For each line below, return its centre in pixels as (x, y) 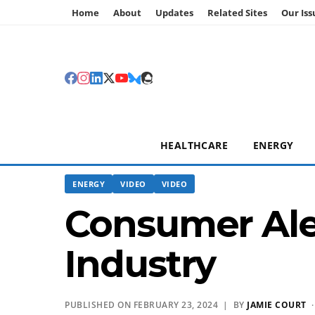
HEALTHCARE (194, 145)
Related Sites (237, 13)
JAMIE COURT (277, 305)
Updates (174, 13)
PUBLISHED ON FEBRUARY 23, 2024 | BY (156, 305)
